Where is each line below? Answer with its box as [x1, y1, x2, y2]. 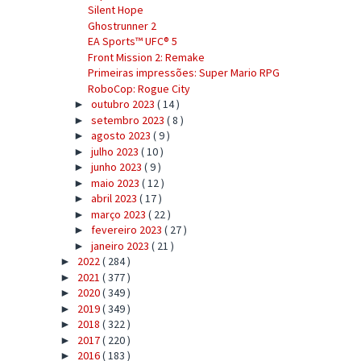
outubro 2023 [90, 97, 157, 112]
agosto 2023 [90, 128, 153, 143]
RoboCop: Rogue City [87, 81, 190, 96]
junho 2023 [90, 160, 144, 175]
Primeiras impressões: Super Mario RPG [87, 65, 280, 81]
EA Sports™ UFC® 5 [87, 34, 177, 49]
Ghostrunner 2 [87, 18, 156, 33]
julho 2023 [90, 143, 141, 159]
